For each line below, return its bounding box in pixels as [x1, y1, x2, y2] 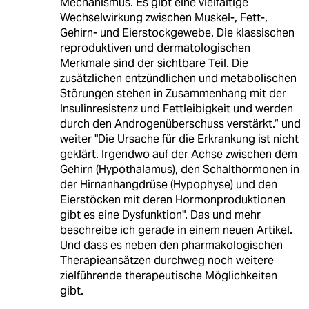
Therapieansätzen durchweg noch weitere [59, 253, 274, 268]
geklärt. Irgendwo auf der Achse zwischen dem [59, 147, 297, 162]
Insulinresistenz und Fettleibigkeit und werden [59, 101, 293, 117]
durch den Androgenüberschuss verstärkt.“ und [59, 117, 301, 132]
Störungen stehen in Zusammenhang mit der [59, 86, 286, 101]
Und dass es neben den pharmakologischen [59, 238, 283, 253]
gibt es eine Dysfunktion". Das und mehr [59, 208, 261, 223]
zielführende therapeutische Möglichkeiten [59, 268, 277, 283]
